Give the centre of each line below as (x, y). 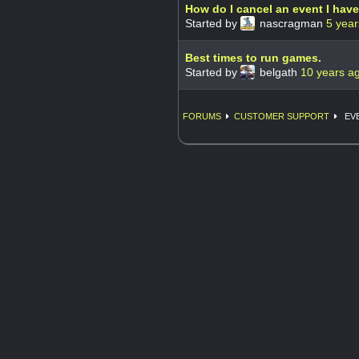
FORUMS (202, 116)
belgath (278, 72)
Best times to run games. (253, 57)
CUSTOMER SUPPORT (282, 116)
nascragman (291, 23)
